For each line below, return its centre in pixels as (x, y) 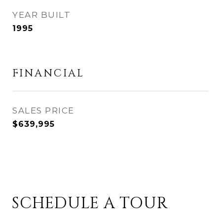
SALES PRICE (43, 110)
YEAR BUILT (41, 15)
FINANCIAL (48, 74)
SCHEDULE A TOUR (90, 203)
